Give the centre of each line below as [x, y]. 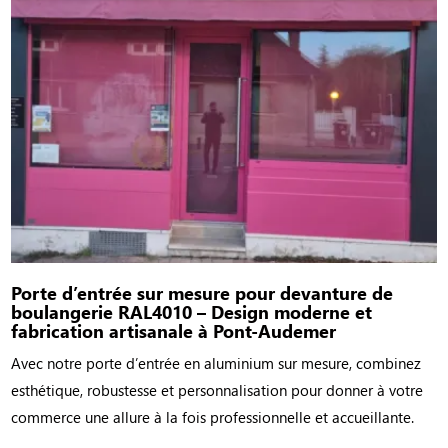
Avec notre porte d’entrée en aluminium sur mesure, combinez [216, 363]
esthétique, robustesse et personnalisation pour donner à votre [217, 390]
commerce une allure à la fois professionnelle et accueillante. [213, 417]
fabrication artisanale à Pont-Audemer [174, 331]
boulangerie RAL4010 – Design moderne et [192, 312]
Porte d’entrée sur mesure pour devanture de [202, 293]
